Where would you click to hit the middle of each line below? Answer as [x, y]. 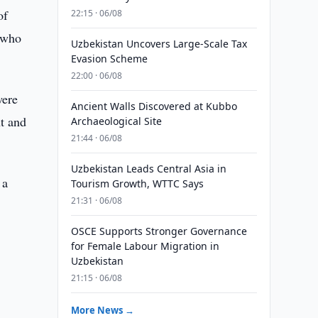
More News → [102, 310]
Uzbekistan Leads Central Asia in [148, 169]
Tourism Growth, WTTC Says [137, 183]
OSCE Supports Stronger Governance [159, 231]
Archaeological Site [116, 121]
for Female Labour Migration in [145, 246]
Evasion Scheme [109, 59]
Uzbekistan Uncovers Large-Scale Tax [159, 44]
